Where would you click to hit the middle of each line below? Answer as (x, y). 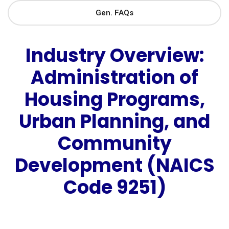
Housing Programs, (114, 99)
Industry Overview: (114, 55)
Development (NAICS (114, 165)
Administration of (114, 77)
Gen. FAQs (114, 13)
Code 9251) (114, 187)
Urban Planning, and (114, 121)
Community (114, 143)
